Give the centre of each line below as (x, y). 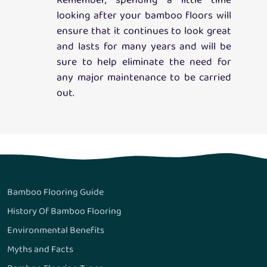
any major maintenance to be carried (144, 78)
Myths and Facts (40, 250)
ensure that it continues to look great (144, 32)
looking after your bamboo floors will (144, 16)
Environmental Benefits (56, 231)
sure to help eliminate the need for (144, 63)
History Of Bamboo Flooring (64, 212)
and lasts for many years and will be (144, 47)
